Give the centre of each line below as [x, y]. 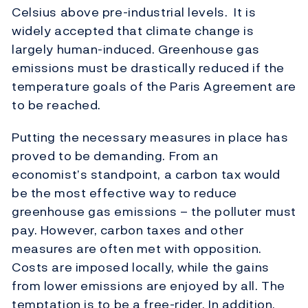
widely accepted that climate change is [133, 31]
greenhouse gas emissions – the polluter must [154, 212]
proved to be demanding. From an [115, 156]
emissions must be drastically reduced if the [148, 68]
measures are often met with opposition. [137, 249]
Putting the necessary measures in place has [150, 137]
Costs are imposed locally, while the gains [141, 267]
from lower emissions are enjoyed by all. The [148, 286]
